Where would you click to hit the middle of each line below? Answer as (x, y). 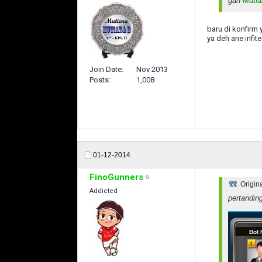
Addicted (104, 191)
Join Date (106, 70)
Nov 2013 (152, 70)
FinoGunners (116, 177)
